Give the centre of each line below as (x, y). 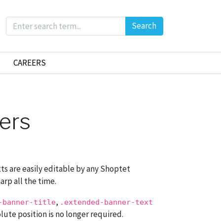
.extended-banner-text (106, 203)
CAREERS (29, 63)
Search (144, 26)
